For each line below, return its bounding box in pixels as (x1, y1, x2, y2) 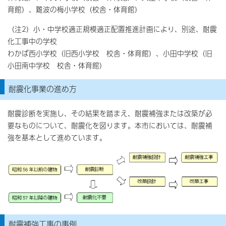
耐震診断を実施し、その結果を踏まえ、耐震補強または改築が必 (8, 108, 212, 119)
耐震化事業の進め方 (9, 83, 77, 94)
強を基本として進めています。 (8, 132, 106, 143)
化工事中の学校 (8, 36, 57, 46)
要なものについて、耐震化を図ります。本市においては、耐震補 (8, 120, 212, 131)
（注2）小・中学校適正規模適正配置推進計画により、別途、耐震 (8, 24, 217, 34)
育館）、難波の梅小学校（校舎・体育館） (8, 4, 142, 15)
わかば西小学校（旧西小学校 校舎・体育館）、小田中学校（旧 (8, 48, 212, 59)
